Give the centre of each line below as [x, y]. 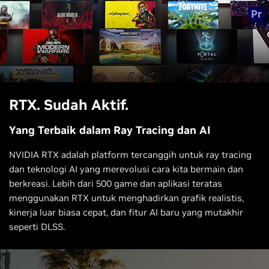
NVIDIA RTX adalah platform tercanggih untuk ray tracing [130, 155]
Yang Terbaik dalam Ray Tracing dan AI [110, 130]
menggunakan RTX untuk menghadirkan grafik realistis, [126, 198]
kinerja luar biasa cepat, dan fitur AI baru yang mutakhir [126, 213]
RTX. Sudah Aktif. [69, 105]
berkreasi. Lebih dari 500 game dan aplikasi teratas [116, 184]
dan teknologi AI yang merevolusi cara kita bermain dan [126, 169]
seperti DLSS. [37, 227]
